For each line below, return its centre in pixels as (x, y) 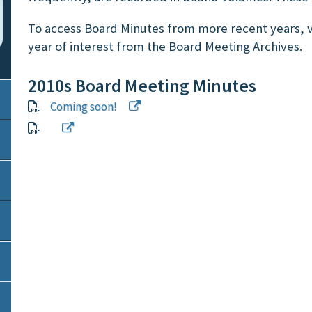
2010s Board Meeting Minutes (142, 85)
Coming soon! (89, 107)
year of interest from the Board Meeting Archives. (165, 46)
